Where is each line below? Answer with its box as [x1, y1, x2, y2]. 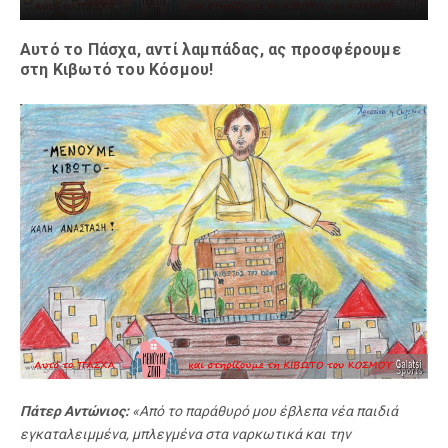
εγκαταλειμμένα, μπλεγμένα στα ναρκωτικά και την [20, 425, 351, 442]
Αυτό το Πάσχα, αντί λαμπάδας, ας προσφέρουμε [20, 40, 401, 60]
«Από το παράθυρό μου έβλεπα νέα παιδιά [129, 402, 398, 419]
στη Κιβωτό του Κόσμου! [20, 60, 214, 80]
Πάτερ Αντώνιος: [20, 402, 129, 419]
